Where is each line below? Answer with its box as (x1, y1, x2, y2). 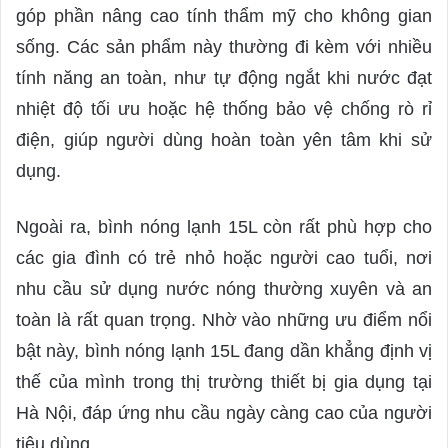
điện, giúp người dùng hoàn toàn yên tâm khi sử (16, 130, 432, 151)
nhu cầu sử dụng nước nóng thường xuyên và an (16, 279, 432, 300)
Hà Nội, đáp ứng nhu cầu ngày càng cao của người (16, 403, 432, 424)
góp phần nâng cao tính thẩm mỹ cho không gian (16, 6, 432, 27)
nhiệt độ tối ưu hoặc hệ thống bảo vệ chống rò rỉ (16, 99, 432, 120)
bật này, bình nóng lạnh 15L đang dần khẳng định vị (16, 341, 432, 362)
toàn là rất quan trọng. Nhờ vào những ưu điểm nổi (16, 310, 432, 331)
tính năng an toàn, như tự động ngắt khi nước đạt (16, 68, 432, 89)
